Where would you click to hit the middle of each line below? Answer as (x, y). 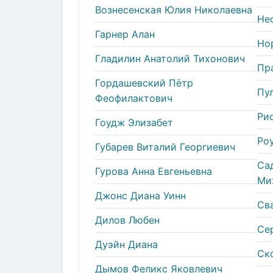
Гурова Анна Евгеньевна (154, 171)
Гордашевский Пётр (144, 83)
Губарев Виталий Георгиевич (165, 147)
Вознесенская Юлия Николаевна (174, 9)
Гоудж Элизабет (134, 122)
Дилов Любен (127, 220)
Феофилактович (134, 98)
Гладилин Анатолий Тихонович (170, 58)
